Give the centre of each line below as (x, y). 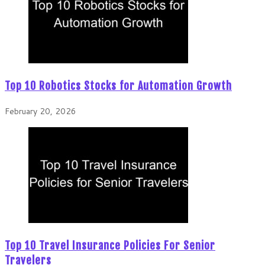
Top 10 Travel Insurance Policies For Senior (110, 246)
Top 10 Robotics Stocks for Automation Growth (118, 86)
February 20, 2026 (41, 112)
